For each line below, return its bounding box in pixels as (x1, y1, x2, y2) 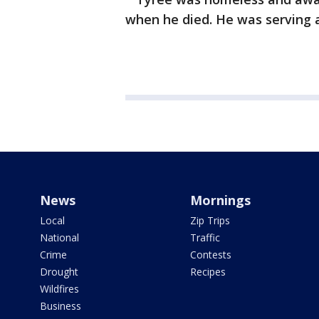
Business (40, 299, 81, 313)
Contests (189, 248, 231, 261)
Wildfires (40, 282, 79, 296)
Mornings (189, 192, 251, 209)
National (40, 231, 79, 244)
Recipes (189, 265, 226, 278)
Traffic (189, 231, 220, 244)
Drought (40, 265, 78, 278)
